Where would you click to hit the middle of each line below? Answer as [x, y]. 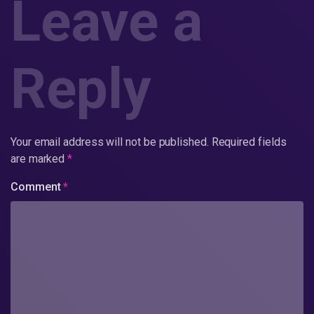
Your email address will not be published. [110, 142]
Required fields [249, 142]
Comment [37, 186]
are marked [39, 158]
